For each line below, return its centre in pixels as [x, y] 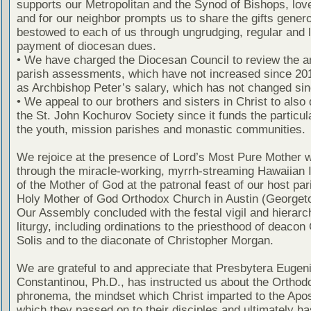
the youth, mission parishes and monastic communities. [161, 129]
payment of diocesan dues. [86, 46]
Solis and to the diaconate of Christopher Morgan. [145, 240]
